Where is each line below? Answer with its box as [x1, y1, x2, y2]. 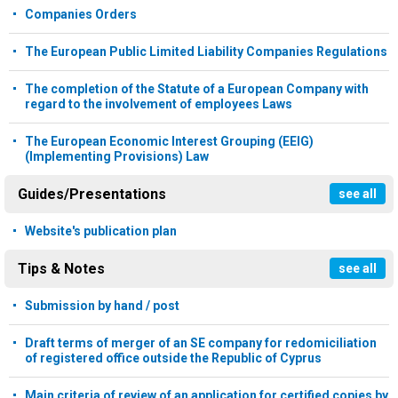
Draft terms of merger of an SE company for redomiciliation [25, 336, 377, 351]
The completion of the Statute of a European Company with [25, 82, 369, 97]
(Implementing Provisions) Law [25, 149, 209, 164]
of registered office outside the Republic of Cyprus [25, 351, 322, 366]
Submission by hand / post [25, 298, 179, 314]
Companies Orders [25, 7, 137, 22]
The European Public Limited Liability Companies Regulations [25, 44, 387, 60]
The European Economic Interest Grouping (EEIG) [25, 134, 314, 149]
